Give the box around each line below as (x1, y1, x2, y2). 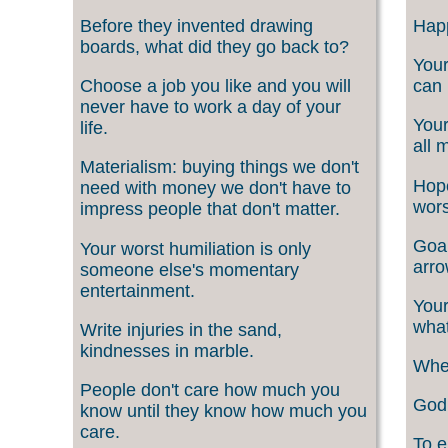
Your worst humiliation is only (80, 238, 311, 259)
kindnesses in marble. (80, 340, 254, 361)
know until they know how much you (80, 400, 367, 421)
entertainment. (80, 280, 195, 301)
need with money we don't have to (80, 178, 351, 199)
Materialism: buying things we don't (80, 157, 359, 178)
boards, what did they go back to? (80, 36, 349, 57)
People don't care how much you (80, 379, 340, 400)
